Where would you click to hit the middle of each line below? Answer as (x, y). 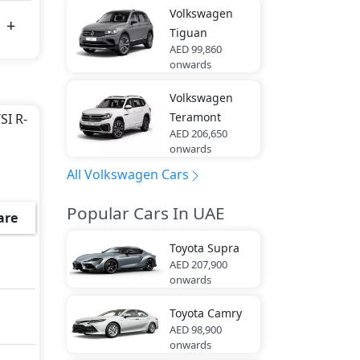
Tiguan (188, 33)
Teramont (195, 117)
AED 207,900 (198, 264)
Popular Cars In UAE (146, 213)
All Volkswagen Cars (128, 174)
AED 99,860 (195, 49)
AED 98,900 (195, 329)
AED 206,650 (198, 133)
